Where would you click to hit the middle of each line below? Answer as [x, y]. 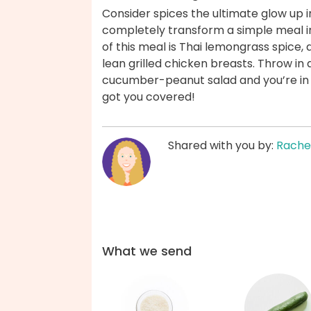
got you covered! [149, 97]
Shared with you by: [222, 146]
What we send [147, 251]
